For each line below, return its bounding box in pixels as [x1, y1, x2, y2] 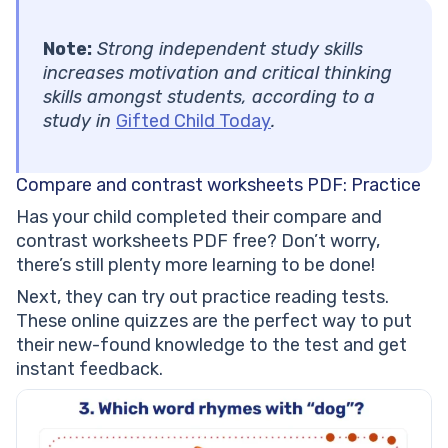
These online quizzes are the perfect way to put [16, 310, 412, 333]
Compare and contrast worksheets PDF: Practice [16, 174, 421, 197]
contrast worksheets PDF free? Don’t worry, [16, 230, 380, 253]
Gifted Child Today [116, 110, 271, 133]
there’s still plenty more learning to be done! [16, 254, 375, 277]
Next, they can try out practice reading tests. [16, 286, 389, 309]
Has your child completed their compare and [16, 206, 382, 229]
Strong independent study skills [92, 38, 363, 61]
